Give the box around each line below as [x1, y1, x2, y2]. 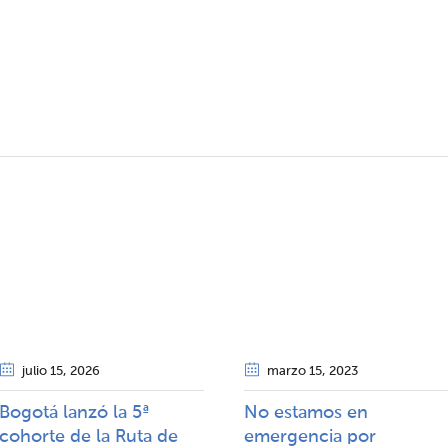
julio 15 [22, 365, 63, 378]
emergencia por [244, 428, 376, 446]
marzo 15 [267, 365, 322, 378]
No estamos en [244, 404, 368, 422]
